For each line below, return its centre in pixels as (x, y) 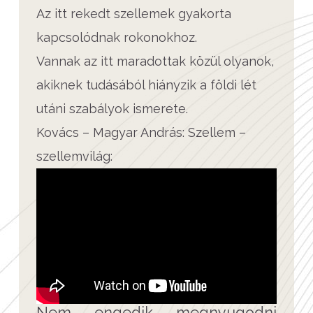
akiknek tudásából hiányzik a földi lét (146, 85)
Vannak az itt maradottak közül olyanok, (155, 61)
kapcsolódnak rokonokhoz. (117, 37)
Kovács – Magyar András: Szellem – (141, 132)
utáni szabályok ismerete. (112, 109)
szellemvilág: (74, 156)
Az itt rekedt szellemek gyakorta (134, 14)
